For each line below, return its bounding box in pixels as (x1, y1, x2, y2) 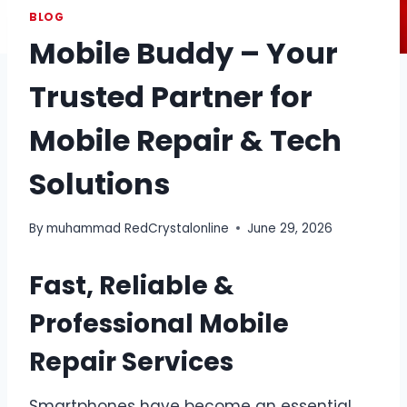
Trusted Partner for (29, 76, 313, 118)
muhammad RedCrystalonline (46, 219, 230, 237)
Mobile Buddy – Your (29, 33, 338, 74)
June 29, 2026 (247, 219, 333, 237)
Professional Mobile (29, 305, 289, 342)
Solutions (29, 164, 170, 205)
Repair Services (29, 343, 233, 380)
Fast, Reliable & (29, 267, 234, 303)
